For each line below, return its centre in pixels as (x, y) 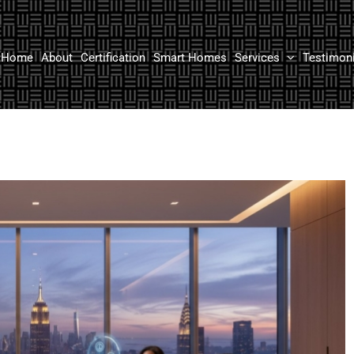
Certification (113, 57)
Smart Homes (190, 57)
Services (257, 57)
